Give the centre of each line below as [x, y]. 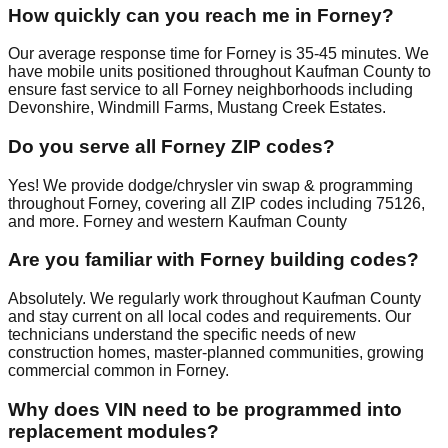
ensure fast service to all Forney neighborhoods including [210, 90]
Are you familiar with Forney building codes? [213, 260]
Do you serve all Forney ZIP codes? [171, 147]
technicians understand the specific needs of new [182, 335]
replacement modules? [113, 431]
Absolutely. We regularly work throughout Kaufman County [214, 299]
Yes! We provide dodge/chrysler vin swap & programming [210, 185]
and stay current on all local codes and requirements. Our [209, 317]
